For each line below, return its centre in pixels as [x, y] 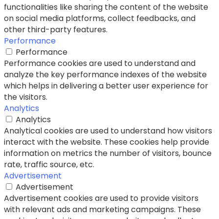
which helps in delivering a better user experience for [106, 86]
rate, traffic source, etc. [49, 164]
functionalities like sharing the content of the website [106, 7]
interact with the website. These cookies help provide [107, 142]
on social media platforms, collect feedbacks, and [100, 18]
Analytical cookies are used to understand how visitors [108, 131]
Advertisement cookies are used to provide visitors [101, 198]
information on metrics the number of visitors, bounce [108, 153]
